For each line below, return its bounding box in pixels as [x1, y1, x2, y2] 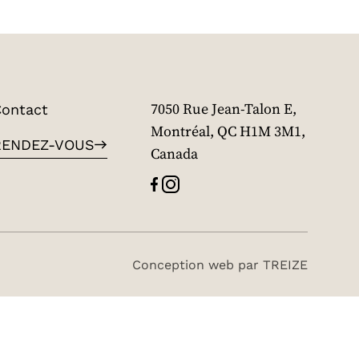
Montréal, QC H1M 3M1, [151, 122, 305, 142]
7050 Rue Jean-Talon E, [151, 99, 296, 119]
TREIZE [263, 255, 308, 274]
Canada [151, 144, 198, 164]
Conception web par [132, 255, 263, 274]
